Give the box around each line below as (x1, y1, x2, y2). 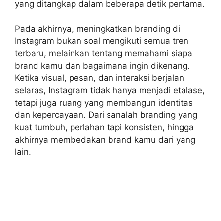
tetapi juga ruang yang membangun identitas (15, 98, 193, 108)
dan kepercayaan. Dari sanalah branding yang (15, 110, 197, 120)
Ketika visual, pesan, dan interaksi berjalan (15, 73, 184, 83)
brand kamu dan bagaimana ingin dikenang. (15, 61, 190, 71)
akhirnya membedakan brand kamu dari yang (15, 135, 195, 145)
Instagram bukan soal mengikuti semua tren (15, 36, 188, 46)
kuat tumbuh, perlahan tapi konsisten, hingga (15, 122, 194, 133)
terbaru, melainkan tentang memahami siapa (15, 48, 192, 59)
